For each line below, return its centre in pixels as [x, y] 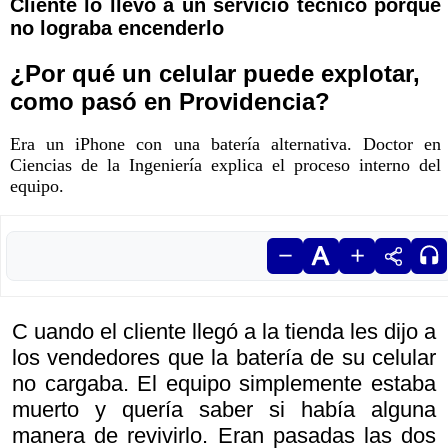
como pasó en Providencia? [170, 102]
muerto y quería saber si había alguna [224, 410]
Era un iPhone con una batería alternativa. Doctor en [225, 144]
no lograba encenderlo [117, 28]
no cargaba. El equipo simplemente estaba [224, 384]
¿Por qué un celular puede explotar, [215, 74]
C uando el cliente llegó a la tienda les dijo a [224, 332]
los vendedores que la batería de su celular [224, 358]
